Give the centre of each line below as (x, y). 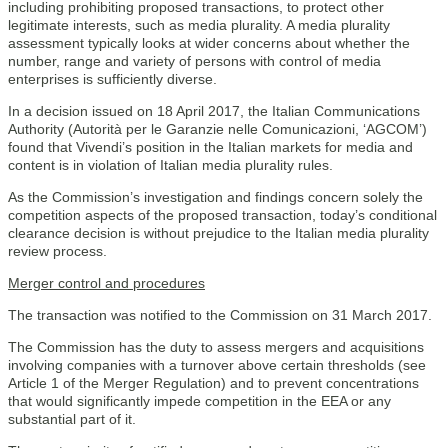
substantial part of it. (72, 419)
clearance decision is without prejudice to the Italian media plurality (218, 233)
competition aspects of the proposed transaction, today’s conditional (222, 215)
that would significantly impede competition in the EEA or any (199, 401)
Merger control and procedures (106, 283)
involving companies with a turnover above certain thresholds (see (217, 365)
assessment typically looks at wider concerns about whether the (209, 43)
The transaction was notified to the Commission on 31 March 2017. (220, 315)
